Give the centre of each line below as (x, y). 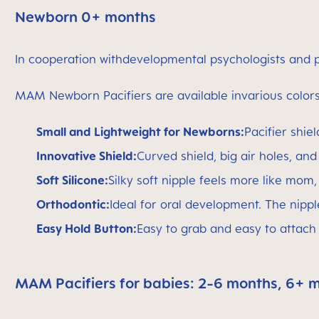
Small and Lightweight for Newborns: (140, 132)
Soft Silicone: (72, 180)
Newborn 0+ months (85, 17)
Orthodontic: (73, 204)
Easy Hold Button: (87, 229)
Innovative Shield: (87, 156)
